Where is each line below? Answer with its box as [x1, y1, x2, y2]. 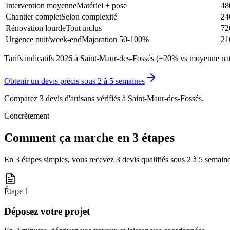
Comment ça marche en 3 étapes [4, 130, 175, 144]
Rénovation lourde [6, 24, 66, 33]
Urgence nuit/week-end [6, 35, 82, 44]
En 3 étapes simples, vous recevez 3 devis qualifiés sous [4, 155, 187, 164]
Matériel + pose [76, 1, 127, 10]
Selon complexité [61, 12, 117, 22]
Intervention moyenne [6, 1, 76, 10]
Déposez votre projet [4, 205, 90, 217]
